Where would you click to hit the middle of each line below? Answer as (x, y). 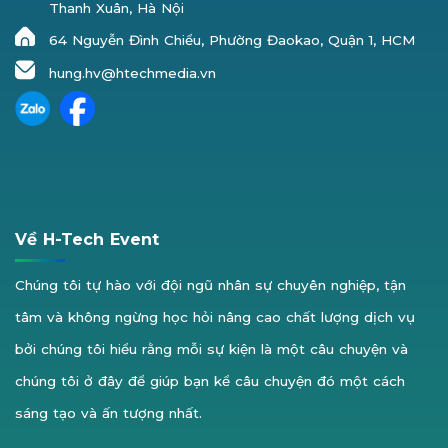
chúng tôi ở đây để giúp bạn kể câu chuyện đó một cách (210, 381)
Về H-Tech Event (87, 239)
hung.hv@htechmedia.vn (132, 73)
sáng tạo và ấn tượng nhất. (108, 413)
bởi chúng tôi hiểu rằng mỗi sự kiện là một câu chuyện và (211, 349)
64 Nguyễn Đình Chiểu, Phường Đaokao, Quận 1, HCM (231, 39)
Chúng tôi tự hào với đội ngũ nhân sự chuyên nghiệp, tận (210, 285)
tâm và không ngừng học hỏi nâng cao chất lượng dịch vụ (215, 317)
